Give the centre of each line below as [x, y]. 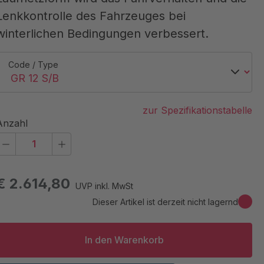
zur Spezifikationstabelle [197, 110]
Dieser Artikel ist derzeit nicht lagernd [165, 202]
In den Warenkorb [124, 240]
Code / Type [34, 64]
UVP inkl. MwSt [105, 186]
